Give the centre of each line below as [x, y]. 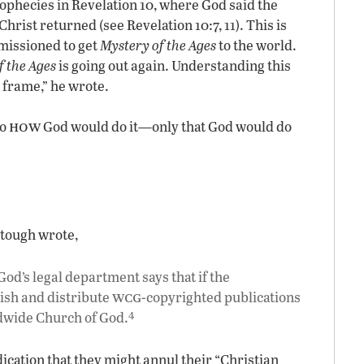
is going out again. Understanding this [173, 65]
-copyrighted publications [221, 297]
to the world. [256, 45]
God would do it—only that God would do [166, 126]
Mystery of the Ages [158, 45]
